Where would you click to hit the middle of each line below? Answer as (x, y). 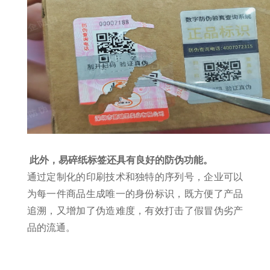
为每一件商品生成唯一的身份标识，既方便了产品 (135, 194)
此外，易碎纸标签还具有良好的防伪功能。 (121, 160)
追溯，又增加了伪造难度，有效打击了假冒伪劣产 (135, 211)
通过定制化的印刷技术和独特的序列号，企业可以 (135, 177)
